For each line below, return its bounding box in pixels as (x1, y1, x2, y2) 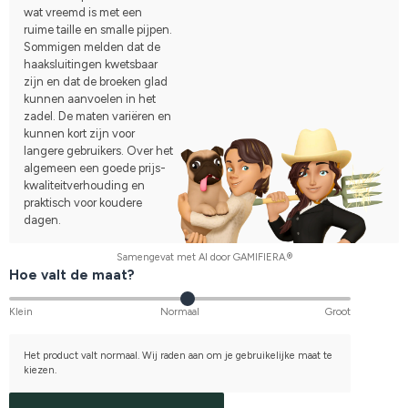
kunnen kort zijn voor (24, 126, 135, 140)
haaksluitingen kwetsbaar (24, 56, 158, 71)
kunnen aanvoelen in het (24, 91, 156, 106)
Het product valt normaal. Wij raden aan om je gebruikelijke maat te (24, 349, 332, 362)
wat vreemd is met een (24, 5, 142, 19)
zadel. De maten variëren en (24, 108, 171, 123)
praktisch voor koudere (24, 195, 142, 209)
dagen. (24, 212, 61, 227)
